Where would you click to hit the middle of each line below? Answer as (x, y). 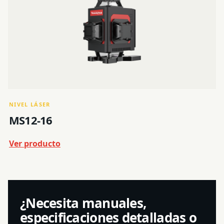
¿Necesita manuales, (83, 203)
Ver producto (35, 143)
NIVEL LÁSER (30, 104)
